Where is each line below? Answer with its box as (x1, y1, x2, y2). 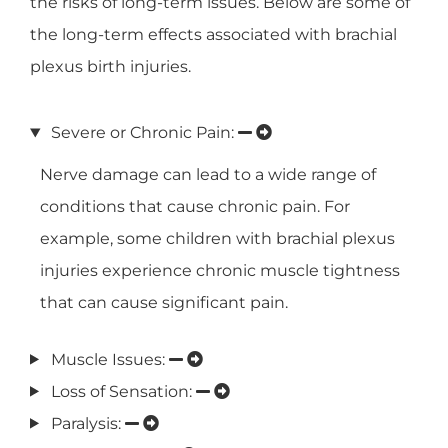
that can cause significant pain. (40, 293, 288, 313)
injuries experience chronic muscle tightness (40, 261, 400, 281)
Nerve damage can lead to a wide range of (40, 165, 376, 185)
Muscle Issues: (50, 349, 169, 369)
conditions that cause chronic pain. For (40, 197, 350, 217)
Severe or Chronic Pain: (50, 123, 238, 143)
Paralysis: (50, 413, 125, 433)
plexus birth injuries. (30, 56, 191, 76)
